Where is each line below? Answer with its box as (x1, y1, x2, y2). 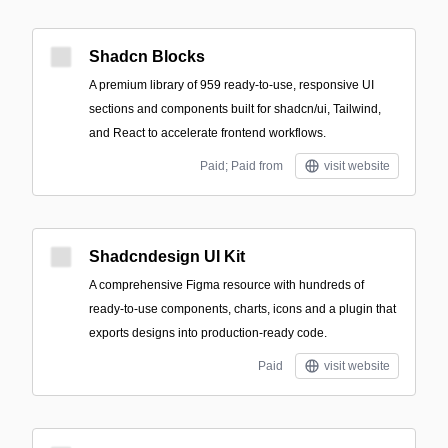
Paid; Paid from (200, 159, 283, 173)
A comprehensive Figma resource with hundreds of (89, 278, 364, 292)
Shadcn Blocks (89, 48, 205, 65)
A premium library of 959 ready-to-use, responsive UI (89, 78, 374, 92)
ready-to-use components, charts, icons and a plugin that (89, 302, 396, 316)
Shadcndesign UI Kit (89, 248, 245, 265)
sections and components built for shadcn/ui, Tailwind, (89, 102, 381, 116)
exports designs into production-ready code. (89, 326, 327, 340)
